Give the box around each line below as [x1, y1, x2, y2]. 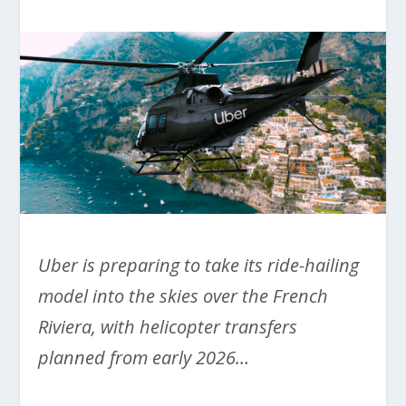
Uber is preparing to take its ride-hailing [38, 253, 360, 278]
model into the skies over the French [38, 284, 329, 309]
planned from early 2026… [38, 345, 250, 371]
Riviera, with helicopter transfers [38, 314, 298, 340]
